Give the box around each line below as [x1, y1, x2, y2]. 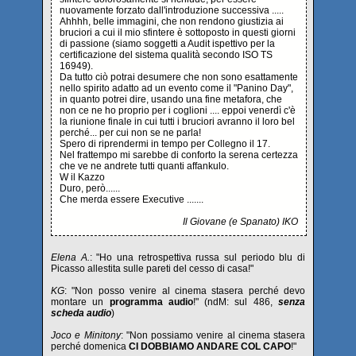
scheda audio [51, 308, 111, 319]
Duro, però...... [60, 183, 120, 194]
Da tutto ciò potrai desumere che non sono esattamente [60, 72, 298, 83]
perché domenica [51, 341, 126, 352]
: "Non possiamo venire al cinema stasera [120, 330, 305, 341]
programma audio [109, 296, 193, 308]
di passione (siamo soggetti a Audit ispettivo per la [60, 38, 275, 49]
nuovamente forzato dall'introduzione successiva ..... [60, 5, 284, 16]
